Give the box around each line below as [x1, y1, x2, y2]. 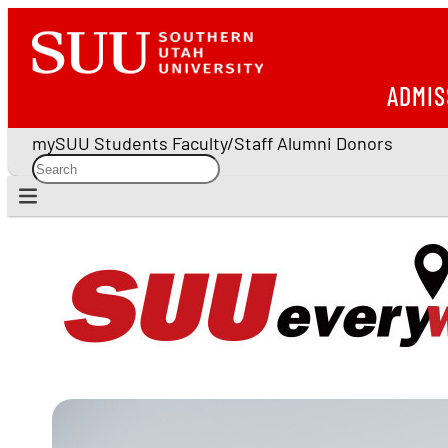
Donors [336, 132, 393, 154]
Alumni [277, 132, 332, 154]
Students [94, 132, 168, 154]
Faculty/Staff [172, 132, 273, 154]
